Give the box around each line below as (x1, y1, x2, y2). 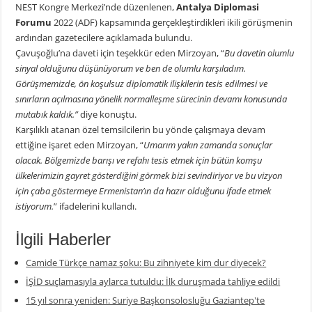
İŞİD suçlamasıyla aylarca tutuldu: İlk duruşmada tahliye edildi (26, 275, 281, 288)
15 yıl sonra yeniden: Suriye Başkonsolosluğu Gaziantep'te (26, 294, 265, 307)
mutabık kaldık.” (15, 108, 79, 121)
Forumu (15, 16, 54, 29)
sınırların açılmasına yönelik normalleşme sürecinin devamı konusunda (15, 93, 288, 106)
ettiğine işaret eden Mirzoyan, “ (15, 139, 144, 152)
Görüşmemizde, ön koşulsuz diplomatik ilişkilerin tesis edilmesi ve (15, 77, 268, 91)
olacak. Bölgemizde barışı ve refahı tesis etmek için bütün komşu (15, 154, 263, 167)
